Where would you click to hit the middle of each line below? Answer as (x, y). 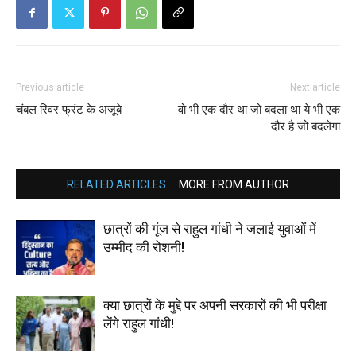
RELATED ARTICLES (116, 184)
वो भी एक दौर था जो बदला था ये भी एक (259, 110)
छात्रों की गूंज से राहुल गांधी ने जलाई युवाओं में (210, 229)
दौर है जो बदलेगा (306, 126)
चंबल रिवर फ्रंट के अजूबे (69, 110)
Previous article (50, 87)
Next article (315, 87)
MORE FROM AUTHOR (234, 184)
